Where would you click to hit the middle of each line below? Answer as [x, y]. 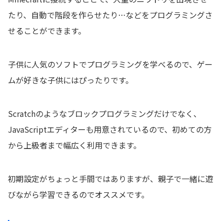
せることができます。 [47, 30]
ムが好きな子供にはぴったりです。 [71, 80]
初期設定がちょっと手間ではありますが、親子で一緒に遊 [110, 178]
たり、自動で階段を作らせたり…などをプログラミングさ [110, 15]
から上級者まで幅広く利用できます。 [74, 145]
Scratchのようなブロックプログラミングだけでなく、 [105, 113]
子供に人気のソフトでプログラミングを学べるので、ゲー [110, 64]
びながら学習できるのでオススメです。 [78, 194]
